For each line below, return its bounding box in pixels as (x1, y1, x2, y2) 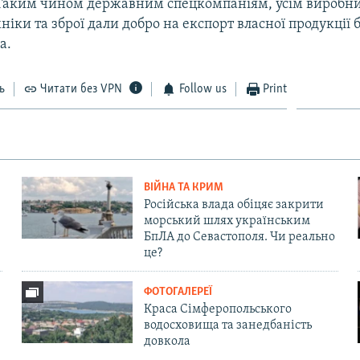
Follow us (178, 82, 227, 96)
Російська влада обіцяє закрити (143, 198, 324, 211)
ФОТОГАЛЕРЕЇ (143, 285, 212, 298)
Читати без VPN (40, 82, 123, 96)
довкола (143, 334, 190, 348)
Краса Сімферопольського (143, 302, 292, 316)
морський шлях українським (143, 214, 310, 227)
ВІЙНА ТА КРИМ (143, 181, 223, 194)
